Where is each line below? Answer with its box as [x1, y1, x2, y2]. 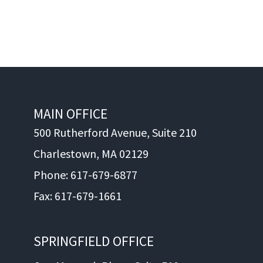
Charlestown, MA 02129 [33, 146, 149, 161]
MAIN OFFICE [33, 105, 108, 123]
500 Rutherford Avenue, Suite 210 [33, 125, 197, 140]
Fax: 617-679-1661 [33, 188, 122, 204]
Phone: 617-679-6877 [33, 167, 138, 183]
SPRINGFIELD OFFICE [33, 232, 154, 250]
